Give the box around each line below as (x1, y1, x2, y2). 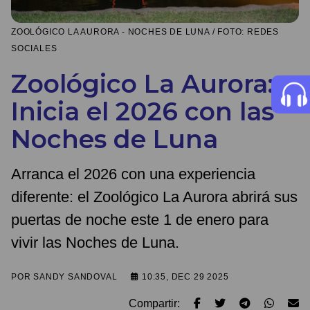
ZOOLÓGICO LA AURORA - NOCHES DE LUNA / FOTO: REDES (11, 27, 279, 37)
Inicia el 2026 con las (11, 96, 274, 127)
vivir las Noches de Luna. (11, 234, 179, 252)
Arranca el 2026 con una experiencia (11, 165, 255, 183)
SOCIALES (11, 44, 57, 54)
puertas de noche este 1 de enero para (11, 211, 268, 229)
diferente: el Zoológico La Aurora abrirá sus (11, 188, 298, 206)
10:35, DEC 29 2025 (139, 272, 229, 282)
